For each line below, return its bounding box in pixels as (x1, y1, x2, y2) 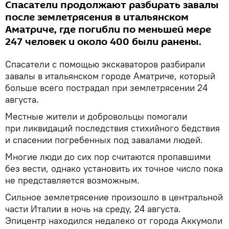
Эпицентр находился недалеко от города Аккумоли (5, 215, 222, 226)
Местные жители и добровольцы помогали (5, 110, 187, 122)
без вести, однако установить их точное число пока (5, 163, 223, 174)
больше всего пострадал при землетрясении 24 (5, 82, 208, 94)
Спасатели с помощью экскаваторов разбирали (5, 58, 205, 70)
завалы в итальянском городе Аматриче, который (5, 70, 215, 82)
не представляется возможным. (5, 174, 140, 186)
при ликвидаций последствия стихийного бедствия (5, 122, 220, 134)
